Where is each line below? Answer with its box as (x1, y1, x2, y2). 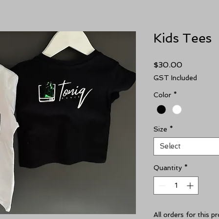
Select (160, 142, 181, 151)
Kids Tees (153, 31, 212, 45)
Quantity (153, 164, 182, 172)
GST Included (153, 74, 197, 82)
